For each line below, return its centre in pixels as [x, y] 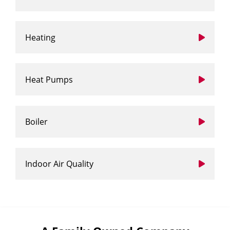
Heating [41, 37]
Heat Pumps [49, 79]
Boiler [37, 121]
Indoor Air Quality [60, 164]
